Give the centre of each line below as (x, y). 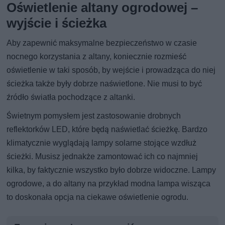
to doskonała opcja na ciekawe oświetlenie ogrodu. (98, 197)
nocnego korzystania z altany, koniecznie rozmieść (97, 56)
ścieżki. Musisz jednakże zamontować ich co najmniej (102, 156)
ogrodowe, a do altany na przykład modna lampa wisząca (109, 183)
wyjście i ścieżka (57, 23)
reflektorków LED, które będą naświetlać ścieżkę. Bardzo (107, 129)
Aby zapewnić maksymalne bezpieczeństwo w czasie (102, 43)
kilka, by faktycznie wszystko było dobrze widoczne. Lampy (111, 170)
